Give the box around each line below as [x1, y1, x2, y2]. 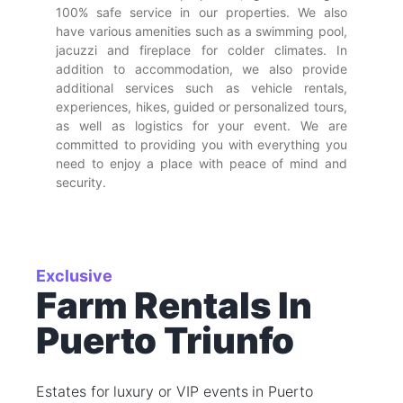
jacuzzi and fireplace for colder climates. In [56, 42, 347, 58]
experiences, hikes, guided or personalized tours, [56, 99, 347, 114]
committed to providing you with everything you [56, 137, 347, 152]
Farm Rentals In [36, 283, 313, 327]
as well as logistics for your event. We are [56, 118, 347, 133]
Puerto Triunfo [36, 318, 295, 363]
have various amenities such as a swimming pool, [56, 23, 347, 39]
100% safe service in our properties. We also [56, 4, 347, 20]
